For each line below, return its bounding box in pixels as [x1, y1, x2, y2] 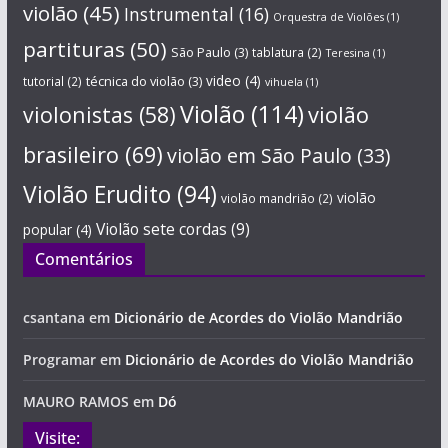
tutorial [22, 73, 64, 90]
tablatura [251, 44, 304, 61]
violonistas [22, 100, 133, 129]
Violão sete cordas [95, 218, 227, 240]
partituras [22, 35, 125, 63]
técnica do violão [85, 72, 185, 90]
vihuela [264, 75, 303, 89]
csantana [22, 308, 85, 327]
